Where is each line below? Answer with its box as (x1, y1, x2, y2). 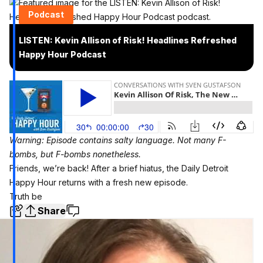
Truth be (9, 191, 42, 201)
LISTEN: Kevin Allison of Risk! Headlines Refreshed (19, 35, 237, 45)
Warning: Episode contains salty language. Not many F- (9, 134, 226, 145)
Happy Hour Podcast (19, 49, 106, 59)
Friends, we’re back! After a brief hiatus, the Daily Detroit (9, 163, 228, 173)
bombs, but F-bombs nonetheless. (9, 149, 141, 159)
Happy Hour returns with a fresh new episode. (9, 177, 188, 187)
